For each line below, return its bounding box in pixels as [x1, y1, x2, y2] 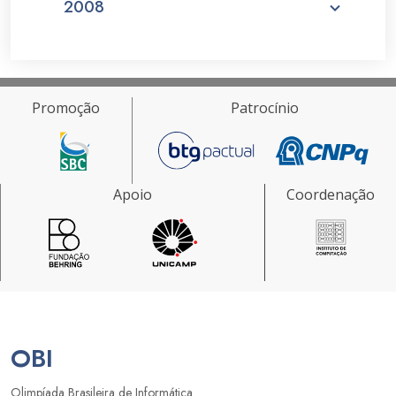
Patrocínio [230, 98, 299, 118]
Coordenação [286, 184, 375, 204]
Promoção [32, 98, 101, 118]
